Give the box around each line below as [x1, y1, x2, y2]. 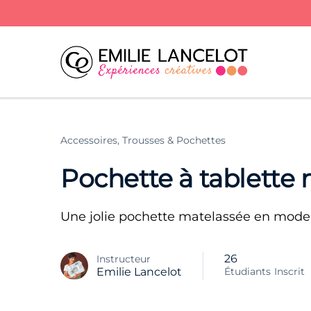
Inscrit [274, 264, 305, 278]
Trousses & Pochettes [122, 133, 226, 146]
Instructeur [96, 253, 151, 266]
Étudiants [224, 264, 271, 278]
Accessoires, [60, 133, 119, 146]
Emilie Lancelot [96, 265, 182, 279]
